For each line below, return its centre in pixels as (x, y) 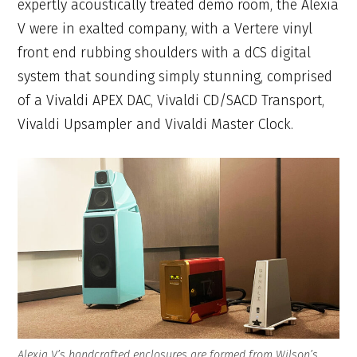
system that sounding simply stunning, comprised (175, 76)
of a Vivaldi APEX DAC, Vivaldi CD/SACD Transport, (171, 100)
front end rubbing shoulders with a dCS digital (165, 52)
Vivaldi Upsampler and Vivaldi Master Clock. (156, 124)
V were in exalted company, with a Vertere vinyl (165, 28)
